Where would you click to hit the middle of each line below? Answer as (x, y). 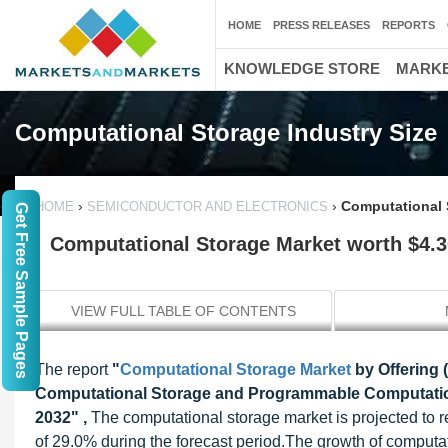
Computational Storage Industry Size (226, 132)
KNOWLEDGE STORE (302, 68)
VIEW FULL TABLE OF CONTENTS (183, 311)
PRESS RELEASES (321, 25)
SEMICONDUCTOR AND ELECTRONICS (207, 206)
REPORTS (408, 25)
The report (71, 369)
